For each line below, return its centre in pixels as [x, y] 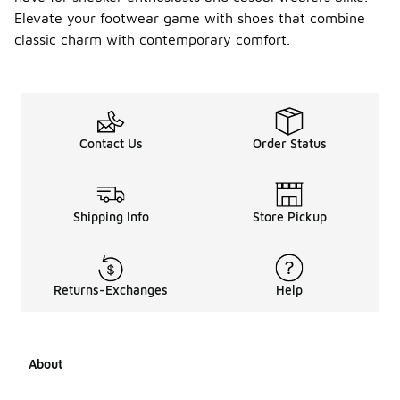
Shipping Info [111, 217]
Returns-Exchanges [111, 290]
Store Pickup [289, 217]
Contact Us [111, 143]
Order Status [289, 143]
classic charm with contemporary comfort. [152, 39]
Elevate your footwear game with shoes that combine [190, 18]
